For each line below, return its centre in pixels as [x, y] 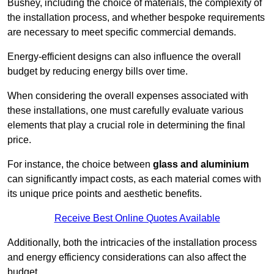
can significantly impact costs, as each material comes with [134, 179]
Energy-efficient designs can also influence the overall [124, 57]
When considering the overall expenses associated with [128, 96]
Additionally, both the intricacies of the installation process [132, 243]
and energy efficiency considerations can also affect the [127, 257]
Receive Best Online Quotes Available [137, 218]
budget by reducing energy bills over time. [98, 72]
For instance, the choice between [80, 165]
